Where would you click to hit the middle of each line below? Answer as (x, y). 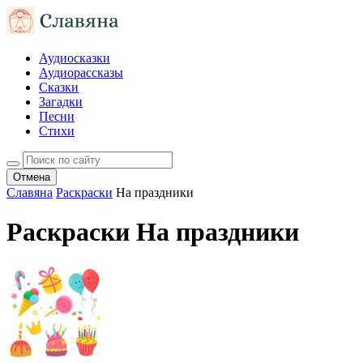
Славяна (30, 192)
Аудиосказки (75, 58)
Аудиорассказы (81, 73)
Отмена (32, 177)
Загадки (61, 102)
